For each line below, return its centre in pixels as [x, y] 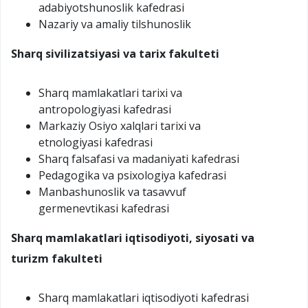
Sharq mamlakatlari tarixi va [110, 92]
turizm [30, 258]
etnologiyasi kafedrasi [96, 142]
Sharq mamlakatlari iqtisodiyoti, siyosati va [133, 238]
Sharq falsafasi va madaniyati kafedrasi [139, 158]
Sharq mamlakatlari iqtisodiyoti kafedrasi [144, 297]
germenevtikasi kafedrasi [104, 208]
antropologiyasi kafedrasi [105, 109]
